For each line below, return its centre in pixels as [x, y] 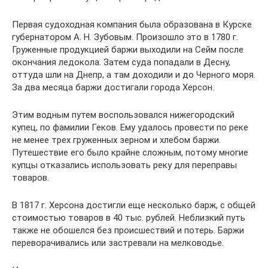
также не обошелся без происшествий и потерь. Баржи [128, 230]
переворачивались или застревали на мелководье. [118, 243]
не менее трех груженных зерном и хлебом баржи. [116, 140]
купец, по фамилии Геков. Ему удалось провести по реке [130, 127]
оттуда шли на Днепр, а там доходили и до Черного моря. [134, 74]
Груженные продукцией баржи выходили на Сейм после [128, 49]
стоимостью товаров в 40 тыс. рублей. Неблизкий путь [129, 217]
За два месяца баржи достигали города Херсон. [113, 87]
